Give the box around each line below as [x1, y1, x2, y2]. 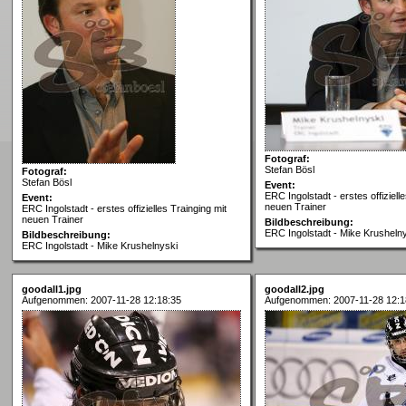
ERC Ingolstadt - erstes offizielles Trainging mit [22, 202, 227, 214]
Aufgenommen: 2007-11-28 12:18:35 [22, 294, 181, 305]
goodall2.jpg [265, 283, 324, 295]
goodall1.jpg [22, 283, 82, 295]
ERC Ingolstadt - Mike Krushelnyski [22, 239, 178, 251]
